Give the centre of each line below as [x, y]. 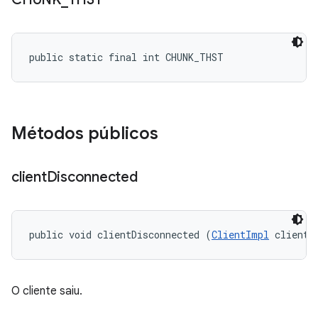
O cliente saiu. [47, 291]
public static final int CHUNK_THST [126, 57]
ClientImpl [240, 235]
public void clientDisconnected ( [120, 235]
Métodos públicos [85, 133]
